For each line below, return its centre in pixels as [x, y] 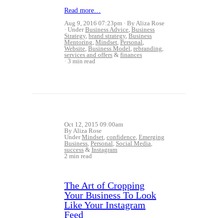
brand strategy [107, 36]
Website [75, 48]
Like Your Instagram [105, 205]
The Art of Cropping [104, 185]
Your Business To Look [110, 195]
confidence [121, 137]
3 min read [82, 61]
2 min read [78, 156]
